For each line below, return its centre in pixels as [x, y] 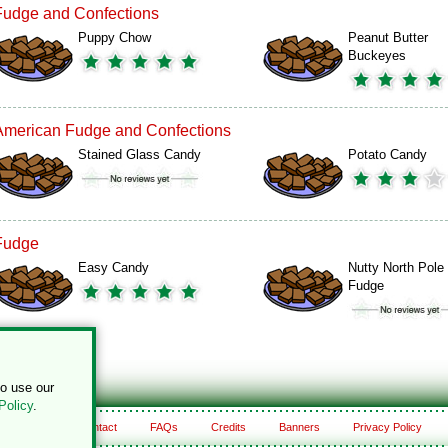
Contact [97, 427]
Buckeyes [377, 55]
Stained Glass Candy [139, 154]
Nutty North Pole [396, 267]
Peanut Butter [388, 37]
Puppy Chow [114, 37]
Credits [228, 427]
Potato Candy [387, 154]
